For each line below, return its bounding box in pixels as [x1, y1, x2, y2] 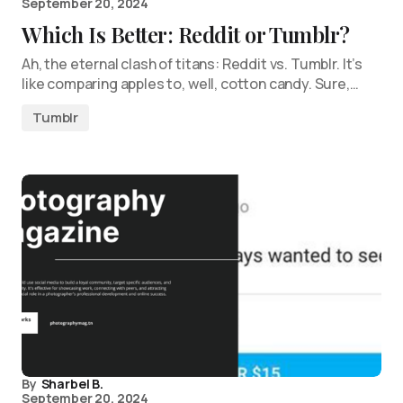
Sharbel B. [40, 375, 103, 392]
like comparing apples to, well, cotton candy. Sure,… [22, 74, 359, 94]
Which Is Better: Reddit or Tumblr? [22, 20, 350, 49]
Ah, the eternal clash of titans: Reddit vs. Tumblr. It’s [22, 54, 363, 74]
